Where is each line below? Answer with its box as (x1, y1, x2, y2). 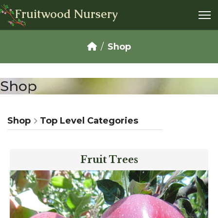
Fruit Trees (80, 154, 138, 165)
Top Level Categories (37, 115, 138, 126)
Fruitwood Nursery (15, 6, 118, 21)
